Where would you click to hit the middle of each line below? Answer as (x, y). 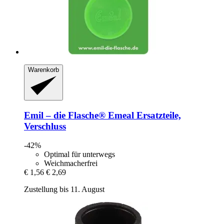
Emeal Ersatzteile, (143, 115)
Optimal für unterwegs (79, 154)
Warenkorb (43, 69)
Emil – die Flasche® (65, 115)
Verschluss (45, 126)
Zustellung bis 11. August (64, 189)
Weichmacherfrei (71, 163)
